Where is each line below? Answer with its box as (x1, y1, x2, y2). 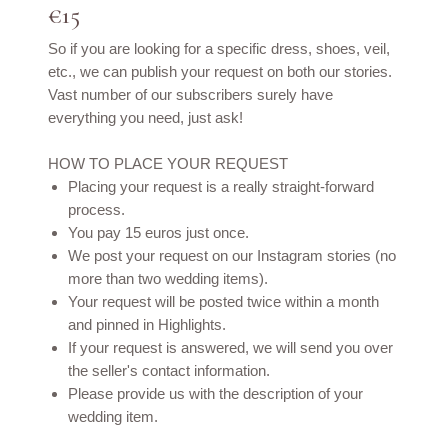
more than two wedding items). (67, 270, 268, 287)
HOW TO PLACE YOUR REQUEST (47, 155, 288, 172)
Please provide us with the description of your (67, 385, 363, 402)
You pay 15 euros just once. (67, 224, 249, 241)
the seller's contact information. (67, 362, 270, 379)
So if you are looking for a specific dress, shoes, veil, (47, 40, 390, 57)
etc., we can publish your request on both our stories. (47, 63, 392, 80)
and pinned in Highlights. (67, 316, 226, 333)
